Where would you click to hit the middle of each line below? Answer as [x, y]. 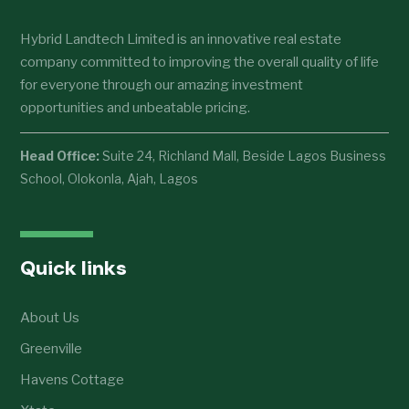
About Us [50, 317]
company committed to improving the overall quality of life [200, 62]
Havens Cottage [73, 379]
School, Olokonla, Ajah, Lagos [110, 178]
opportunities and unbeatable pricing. [136, 107]
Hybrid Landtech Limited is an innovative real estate [181, 39]
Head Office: [60, 155]
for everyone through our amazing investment [162, 84]
